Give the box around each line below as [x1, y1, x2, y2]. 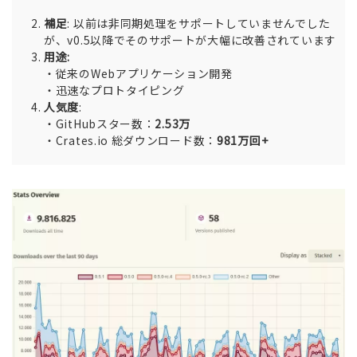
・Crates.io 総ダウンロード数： [44, 132, 217, 149]
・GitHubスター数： [44, 116, 155, 132]
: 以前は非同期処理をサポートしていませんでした [67, 15, 331, 32]
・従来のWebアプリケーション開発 [44, 65, 233, 82]
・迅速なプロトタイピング [44, 82, 185, 99]
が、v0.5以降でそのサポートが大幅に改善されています [44, 32, 336, 49]
